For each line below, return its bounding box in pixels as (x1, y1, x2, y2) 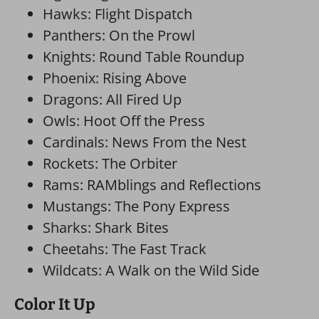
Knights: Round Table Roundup (43, 47, 244, 66)
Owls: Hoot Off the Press (43, 111, 205, 130)
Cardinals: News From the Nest (43, 132, 246, 152)
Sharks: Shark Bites (43, 218, 169, 237)
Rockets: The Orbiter (43, 154, 177, 173)
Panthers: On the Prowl (43, 26, 195, 45)
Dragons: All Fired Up (43, 90, 182, 109)
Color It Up (14, 295, 95, 314)
